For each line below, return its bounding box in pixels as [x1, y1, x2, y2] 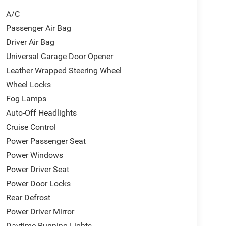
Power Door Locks [6, 178, 71, 188]
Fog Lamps [6, 93, 46, 103]
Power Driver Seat [6, 164, 69, 174]
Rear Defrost [6, 192, 50, 202]
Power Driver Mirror [6, 206, 74, 216]
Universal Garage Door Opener [6, 51, 113, 61]
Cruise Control [6, 122, 56, 132]
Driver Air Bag [6, 37, 54, 47]
